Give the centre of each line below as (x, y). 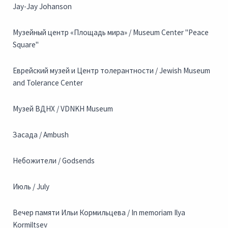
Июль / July (31, 187)
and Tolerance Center (48, 83)
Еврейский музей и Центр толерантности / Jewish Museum (111, 71)
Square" (26, 45)
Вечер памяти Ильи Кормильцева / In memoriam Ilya (99, 213)
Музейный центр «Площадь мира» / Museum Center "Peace (111, 33)
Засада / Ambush (41, 135)
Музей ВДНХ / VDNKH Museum (63, 109)
